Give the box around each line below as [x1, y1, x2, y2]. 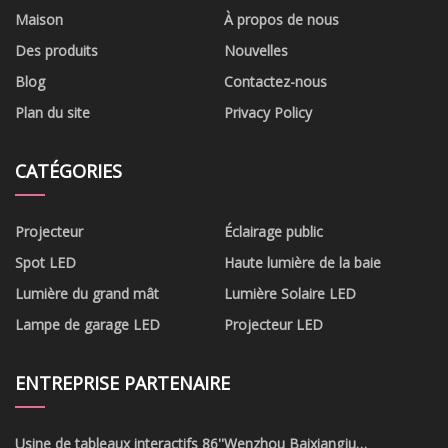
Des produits [15, 41, 98, 61]
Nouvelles [224, 41, 288, 61]
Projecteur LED [224, 315, 323, 335]
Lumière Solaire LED [224, 284, 356, 304]
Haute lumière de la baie [224, 253, 381, 273]
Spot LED [15, 253, 76, 273]
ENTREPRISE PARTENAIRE [15, 371, 230, 396]
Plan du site [15, 103, 90, 123]
